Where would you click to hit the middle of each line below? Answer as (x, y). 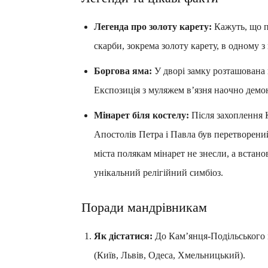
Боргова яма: (123, 71)
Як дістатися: (123, 236)
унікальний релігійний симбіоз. (159, 172)
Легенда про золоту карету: (153, 26)
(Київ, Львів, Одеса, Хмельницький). (170, 255)
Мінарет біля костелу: (141, 115)
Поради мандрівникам (144, 207)
